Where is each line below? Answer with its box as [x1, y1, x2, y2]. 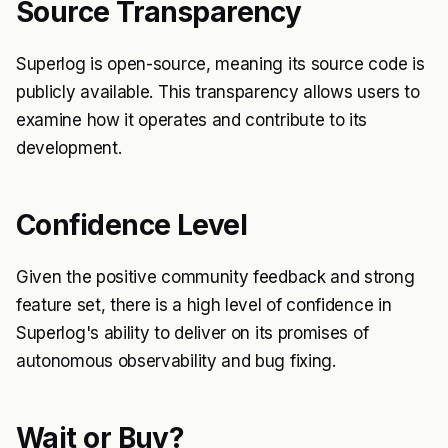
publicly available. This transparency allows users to [16, 81, 420, 102]
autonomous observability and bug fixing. [16, 350, 336, 371]
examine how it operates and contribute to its [16, 109, 368, 130]
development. [16, 137, 122, 158]
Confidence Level [16, 207, 248, 242]
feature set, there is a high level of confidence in [16, 294, 392, 315]
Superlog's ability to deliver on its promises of [16, 322, 369, 343]
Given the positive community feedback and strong [16, 266, 415, 287]
